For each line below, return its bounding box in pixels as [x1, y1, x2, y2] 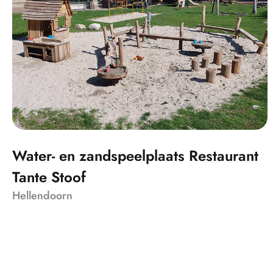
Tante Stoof [12, 166, 86, 188]
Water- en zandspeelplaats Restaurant [12, 144, 258, 166]
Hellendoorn [12, 187, 73, 204]
